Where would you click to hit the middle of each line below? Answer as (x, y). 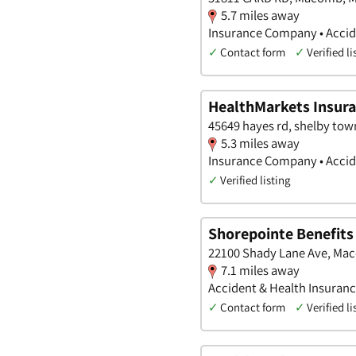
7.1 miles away (260, 271)
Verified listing (255, 180)
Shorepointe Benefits (281, 234)
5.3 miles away (260, 143)
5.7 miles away (260, 15)
